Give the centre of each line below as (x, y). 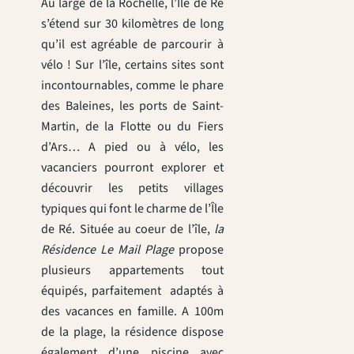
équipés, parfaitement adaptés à (132, 290)
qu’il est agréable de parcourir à (132, 44)
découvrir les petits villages (132, 188)
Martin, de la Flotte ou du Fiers (132, 126)
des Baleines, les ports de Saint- (132, 105)
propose (201, 249)
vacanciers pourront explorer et (132, 167)
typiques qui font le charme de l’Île (132, 208)
